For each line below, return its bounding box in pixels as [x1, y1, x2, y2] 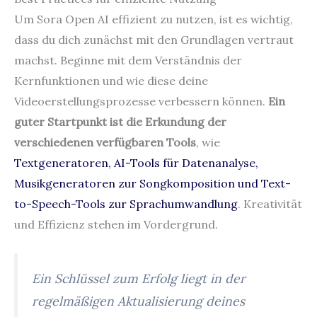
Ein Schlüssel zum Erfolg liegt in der [32, 270, 246, 287]
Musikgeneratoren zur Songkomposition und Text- [14, 175, 291, 190]
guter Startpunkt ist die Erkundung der [14, 114, 226, 129]
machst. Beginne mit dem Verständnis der [14, 52, 242, 67]
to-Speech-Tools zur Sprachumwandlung [14, 196, 238, 211]
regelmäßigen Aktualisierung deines [32, 293, 245, 310]
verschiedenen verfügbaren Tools [14, 134, 196, 149]
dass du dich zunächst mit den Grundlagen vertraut [14, 32, 294, 47]
